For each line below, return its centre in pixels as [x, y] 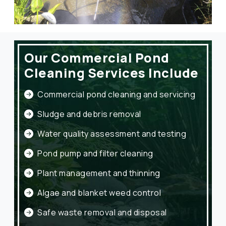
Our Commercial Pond [97, 58]
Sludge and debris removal [89, 114]
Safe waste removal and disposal [102, 213]
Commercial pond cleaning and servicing [116, 95]
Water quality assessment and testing [112, 134]
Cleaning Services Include [111, 73]
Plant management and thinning [99, 173]
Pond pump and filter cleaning [95, 154]
